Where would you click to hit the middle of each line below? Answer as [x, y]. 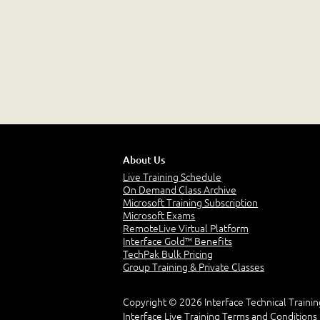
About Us [144, 160]
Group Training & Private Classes [194, 267]
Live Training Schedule [172, 177]
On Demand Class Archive [180, 190]
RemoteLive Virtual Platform [186, 228]
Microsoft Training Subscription [190, 202]
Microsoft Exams [159, 215]
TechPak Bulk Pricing [168, 254]
